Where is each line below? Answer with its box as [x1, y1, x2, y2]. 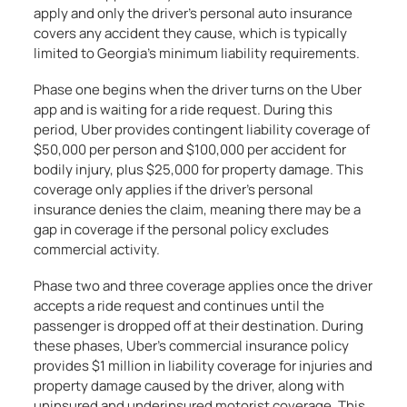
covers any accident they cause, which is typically [34, 24, 348, 43]
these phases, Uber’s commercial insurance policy [34, 336, 350, 355]
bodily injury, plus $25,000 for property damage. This [34, 160, 364, 179]
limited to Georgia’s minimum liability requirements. [34, 44, 361, 63]
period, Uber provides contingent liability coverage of [34, 120, 371, 139]
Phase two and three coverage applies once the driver [34, 276, 373, 295]
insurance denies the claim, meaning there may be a [34, 200, 362, 219]
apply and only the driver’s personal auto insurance [34, 4, 353, 23]
